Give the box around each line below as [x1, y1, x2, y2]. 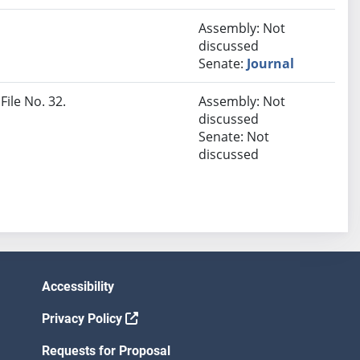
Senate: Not [198, 128, 270, 146]
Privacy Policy [42, 311, 125, 327]
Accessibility [42, 279, 114, 295]
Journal [247, 55, 295, 73]
